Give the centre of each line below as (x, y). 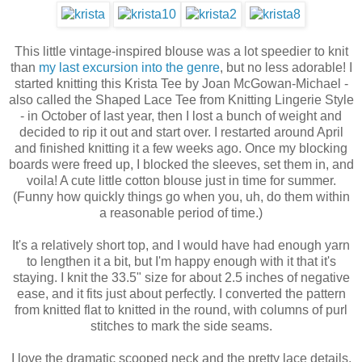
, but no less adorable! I (286, 68)
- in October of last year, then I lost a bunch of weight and (181, 116)
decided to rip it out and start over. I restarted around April (181, 133)
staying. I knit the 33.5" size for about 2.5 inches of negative (181, 278)
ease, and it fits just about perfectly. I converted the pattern (181, 294)
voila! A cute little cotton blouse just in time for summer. (181, 181)
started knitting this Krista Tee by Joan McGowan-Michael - (181, 84)
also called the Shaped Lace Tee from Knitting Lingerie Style (181, 100)
